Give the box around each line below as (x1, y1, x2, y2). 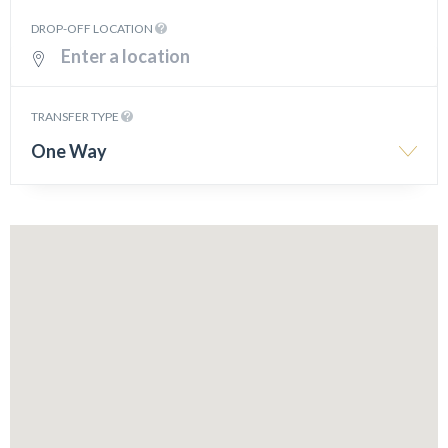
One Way (31, 140, 107, 162)
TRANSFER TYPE (31, 109, 121, 124)
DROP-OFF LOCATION (31, 21, 155, 36)
